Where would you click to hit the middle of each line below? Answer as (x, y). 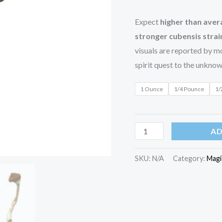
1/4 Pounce (189, 89)
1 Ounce (152, 89)
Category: (190, 158)
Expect (147, 21)
